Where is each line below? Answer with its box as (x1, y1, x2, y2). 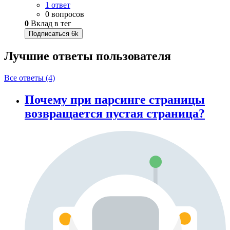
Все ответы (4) (4, 73, 55, 83)
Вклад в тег (29, 19, 71, 28)
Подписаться (29, 30, 69, 38)
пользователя (96, 49, 171, 63)
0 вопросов (45, 10, 84, 19)
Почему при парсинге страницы (25, 93, 205, 107)
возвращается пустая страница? (25, 107, 205, 121)
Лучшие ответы (4, 49, 96, 63)
